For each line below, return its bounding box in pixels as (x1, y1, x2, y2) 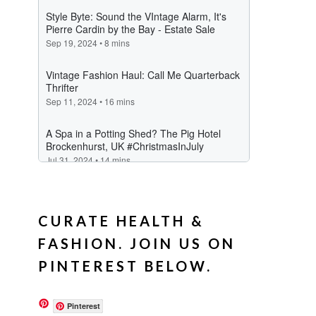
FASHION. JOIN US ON (38, 235, 236, 253)
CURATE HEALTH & (38, 212, 205, 230)
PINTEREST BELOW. (38, 257, 213, 275)
